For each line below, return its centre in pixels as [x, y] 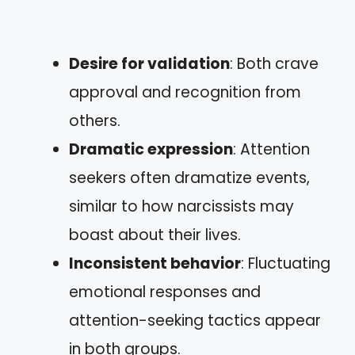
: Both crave [274, 64]
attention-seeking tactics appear [195, 321]
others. [95, 121]
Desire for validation [149, 64]
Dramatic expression [151, 149]
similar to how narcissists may [181, 206]
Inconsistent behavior [155, 263]
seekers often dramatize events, [189, 178]
